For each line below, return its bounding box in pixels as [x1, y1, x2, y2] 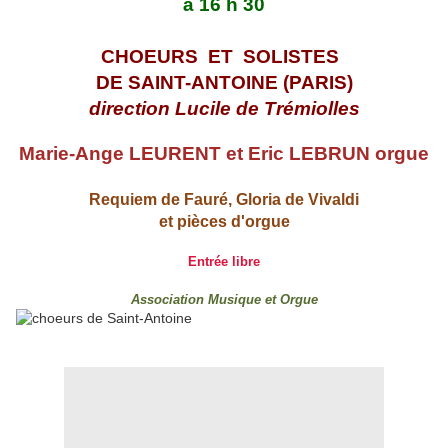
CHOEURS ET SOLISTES [100, 46, 339, 68]
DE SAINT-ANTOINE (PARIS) [95, 72, 353, 94]
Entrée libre [188, 254, 260, 270]
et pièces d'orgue [158, 213, 290, 231]
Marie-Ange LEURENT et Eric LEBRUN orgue [19, 143, 429, 165]
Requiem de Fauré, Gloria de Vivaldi [89, 191, 359, 209]
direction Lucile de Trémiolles [88, 98, 360, 120]
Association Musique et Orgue [130, 292, 318, 308]
